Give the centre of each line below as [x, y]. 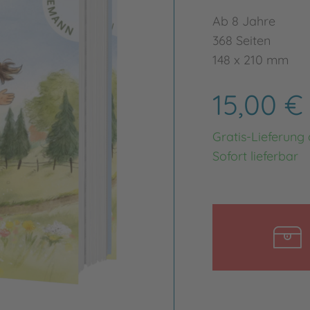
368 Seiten [241, 40]
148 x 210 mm [250, 60]
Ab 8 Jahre [244, 21]
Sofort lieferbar [255, 156]
